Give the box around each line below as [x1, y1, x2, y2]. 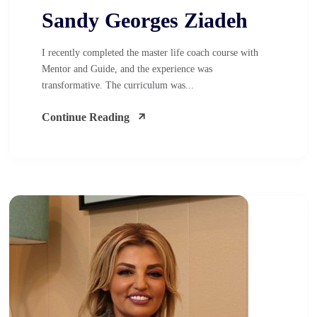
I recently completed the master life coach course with [42, 47, 258, 58]
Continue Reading [42, 111, 129, 123]
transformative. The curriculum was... [42, 80, 194, 91]
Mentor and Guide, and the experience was [42, 64, 212, 74]
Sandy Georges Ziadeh [42, 8, 248, 32]
